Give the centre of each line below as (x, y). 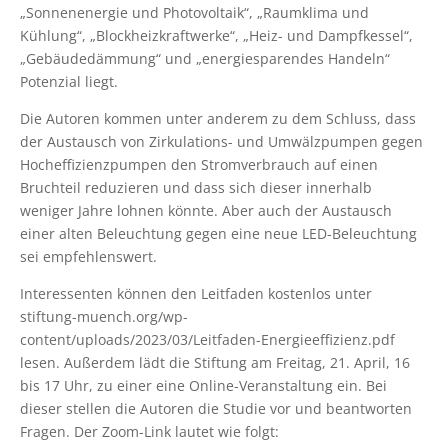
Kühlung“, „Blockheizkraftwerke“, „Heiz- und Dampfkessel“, (216, 35)
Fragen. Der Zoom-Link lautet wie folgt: (149, 431)
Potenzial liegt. (69, 81)
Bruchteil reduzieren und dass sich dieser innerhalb (196, 187)
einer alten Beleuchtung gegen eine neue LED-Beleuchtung (218, 233)
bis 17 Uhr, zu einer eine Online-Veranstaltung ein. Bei (203, 385)
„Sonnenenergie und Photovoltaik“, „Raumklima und (194, 12)
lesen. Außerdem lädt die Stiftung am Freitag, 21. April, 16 (215, 362)
